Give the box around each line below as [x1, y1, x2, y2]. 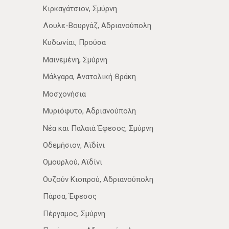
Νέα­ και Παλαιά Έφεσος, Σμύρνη [43, 123, 153, 133]
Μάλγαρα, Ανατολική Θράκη [43, 72, 136, 82]
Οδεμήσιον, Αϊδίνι [43, 140, 105, 150]
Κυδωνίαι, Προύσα [43, 38, 106, 48]
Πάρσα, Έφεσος [43, 192, 97, 201]
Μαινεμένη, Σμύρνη [43, 55, 107, 64]
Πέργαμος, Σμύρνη [43, 209, 105, 218]
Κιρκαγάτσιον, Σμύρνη [43, 4, 117, 13]
